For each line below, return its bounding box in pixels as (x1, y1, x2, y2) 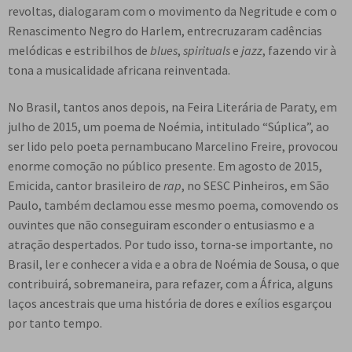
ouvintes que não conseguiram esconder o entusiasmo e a (8, 217, 314, 233)
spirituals (183, 42, 230, 58)
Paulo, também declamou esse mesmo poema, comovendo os (8, 197, 339, 214)
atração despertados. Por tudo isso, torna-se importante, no (8, 236, 333, 253)
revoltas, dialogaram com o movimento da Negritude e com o (8, 2, 337, 19)
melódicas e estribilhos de (8, 42, 150, 58)
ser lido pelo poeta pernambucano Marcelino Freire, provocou (8, 138, 338, 155)
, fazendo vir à (262, 42, 336, 58)
